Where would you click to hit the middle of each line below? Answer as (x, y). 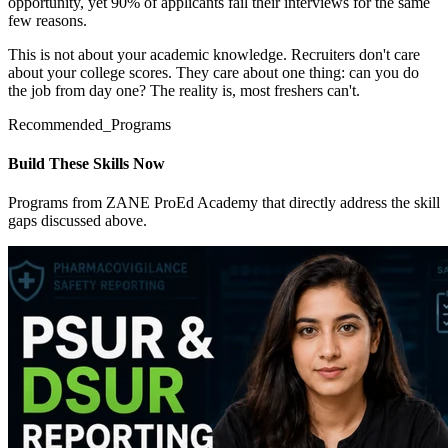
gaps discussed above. (77, 221)
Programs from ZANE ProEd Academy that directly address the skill (224, 203)
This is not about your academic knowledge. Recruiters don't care (214, 54)
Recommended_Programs (89, 124)
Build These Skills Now (86, 164)
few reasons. (47, 20)
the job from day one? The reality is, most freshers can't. (184, 90)
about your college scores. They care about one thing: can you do (213, 72)
